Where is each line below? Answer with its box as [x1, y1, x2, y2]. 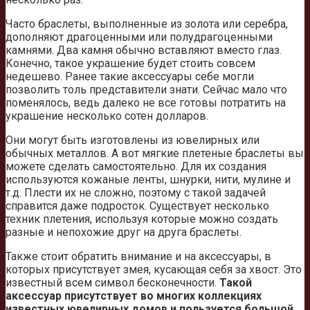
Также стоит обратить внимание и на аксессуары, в [6, 250, 271, 264]
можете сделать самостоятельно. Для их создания [6, 160, 266, 174]
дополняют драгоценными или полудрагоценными [6, 30, 273, 44]
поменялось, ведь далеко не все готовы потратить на [6, 96, 286, 110]
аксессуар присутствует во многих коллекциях [6, 289, 262, 303]
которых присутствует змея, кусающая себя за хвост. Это [6, 263, 302, 277]
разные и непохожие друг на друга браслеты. [6, 226, 241, 239]
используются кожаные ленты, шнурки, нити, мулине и [6, 173, 291, 187]
